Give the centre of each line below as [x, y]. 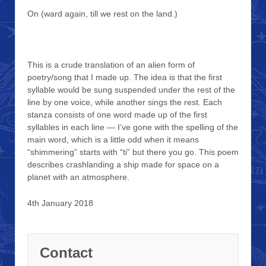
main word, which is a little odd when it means [113, 140]
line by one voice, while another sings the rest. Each [125, 102]
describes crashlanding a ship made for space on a [123, 165]
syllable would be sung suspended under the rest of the [131, 90]
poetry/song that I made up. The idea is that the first [125, 77]
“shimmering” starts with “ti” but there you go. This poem [133, 152]
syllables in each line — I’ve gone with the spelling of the [133, 127]
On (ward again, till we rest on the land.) [102, 13]
